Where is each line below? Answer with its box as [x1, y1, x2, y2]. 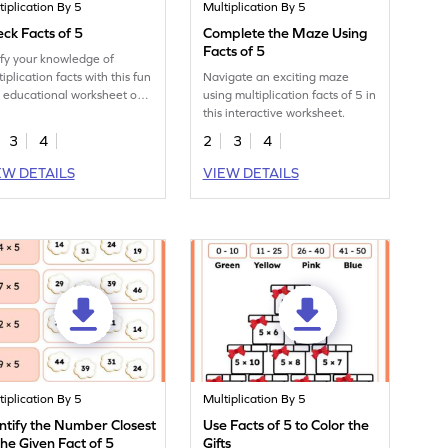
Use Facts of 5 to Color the [203, 417, 370, 434]
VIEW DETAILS [202, 165, 299, 182]
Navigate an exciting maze [203, 70, 350, 85]
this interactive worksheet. [203, 106, 346, 121]
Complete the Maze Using [203, 25, 368, 42]
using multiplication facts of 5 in [203, 88, 377, 103]
